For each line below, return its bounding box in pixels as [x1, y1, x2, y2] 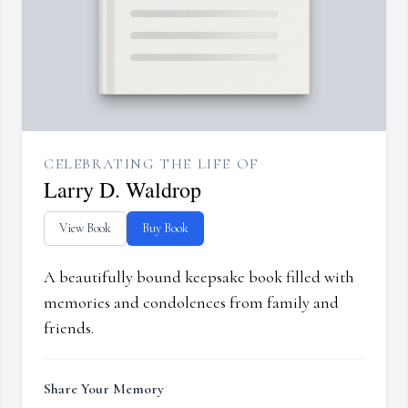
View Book [59, 220, 111, 237]
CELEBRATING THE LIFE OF [44, 155, 260, 174]
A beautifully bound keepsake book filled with [44, 267, 354, 288]
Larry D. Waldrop [44, 175, 201, 205]
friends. [44, 318, 94, 339]
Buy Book [142, 220, 189, 237]
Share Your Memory [44, 380, 164, 399]
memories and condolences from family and [44, 292, 339, 313]
